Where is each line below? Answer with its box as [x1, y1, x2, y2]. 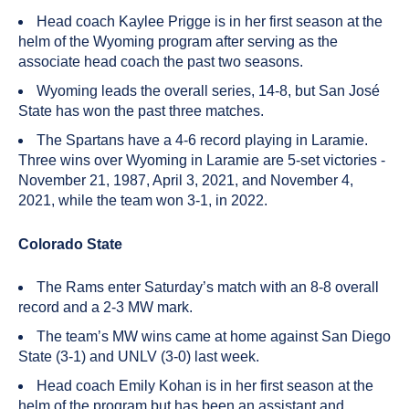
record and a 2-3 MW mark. [18, 299, 193, 315]
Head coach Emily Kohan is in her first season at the [37, 378, 373, 393]
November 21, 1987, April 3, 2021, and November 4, [18, 173, 353, 188]
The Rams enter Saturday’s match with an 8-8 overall [37, 279, 379, 295]
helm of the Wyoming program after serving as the [18, 34, 338, 49]
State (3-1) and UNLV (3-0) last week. [18, 349, 259, 364]
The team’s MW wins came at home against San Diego [37, 329, 391, 344]
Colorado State [18, 236, 122, 252]
